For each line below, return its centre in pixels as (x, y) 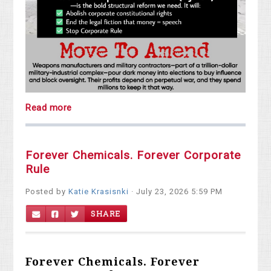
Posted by (47, 192)
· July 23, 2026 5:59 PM (176, 192)
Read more (49, 108)
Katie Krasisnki (99, 192)
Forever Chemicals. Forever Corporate (133, 155)
